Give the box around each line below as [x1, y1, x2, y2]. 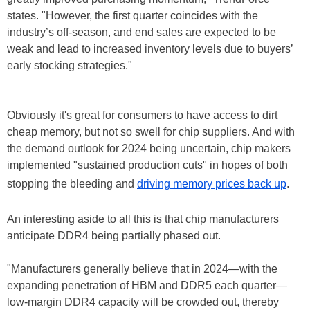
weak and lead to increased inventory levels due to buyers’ [7, 42, 293, 55]
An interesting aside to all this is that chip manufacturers [7, 212, 279, 225]
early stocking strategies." [7, 59, 132, 71]
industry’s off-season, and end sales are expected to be [7, 26, 276, 38]
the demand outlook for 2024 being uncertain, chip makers [7, 142, 291, 154]
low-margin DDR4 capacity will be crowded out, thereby [7, 295, 279, 308]
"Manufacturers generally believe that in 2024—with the [7, 262, 277, 275]
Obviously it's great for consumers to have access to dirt [7, 109, 277, 121]
